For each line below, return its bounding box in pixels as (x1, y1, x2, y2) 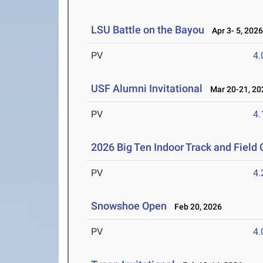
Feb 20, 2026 (169, 202, 222, 212)
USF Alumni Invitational (91, 82, 203, 95)
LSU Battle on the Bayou (91, 23, 205, 36)
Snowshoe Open (91, 200, 167, 213)
